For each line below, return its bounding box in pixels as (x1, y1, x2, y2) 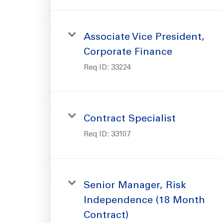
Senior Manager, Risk (84, 181, 186, 191)
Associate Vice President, (84, 32, 205, 43)
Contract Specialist (84, 114, 176, 124)
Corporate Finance (84, 47, 172, 58)
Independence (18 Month (84, 196, 205, 206)
